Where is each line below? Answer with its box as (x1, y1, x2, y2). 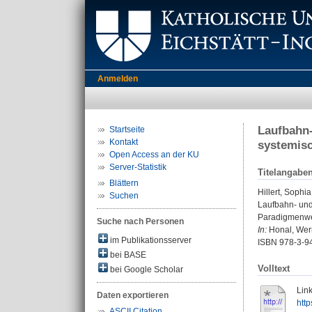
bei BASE (108, 250, 146, 260)
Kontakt (109, 137, 138, 147)
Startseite (109, 125, 145, 134)
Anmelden (97, 74, 138, 84)
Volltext (258, 263, 290, 274)
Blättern (109, 178, 139, 188)
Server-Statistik (109, 162, 166, 172)
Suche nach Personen (97, 217, 184, 226)
